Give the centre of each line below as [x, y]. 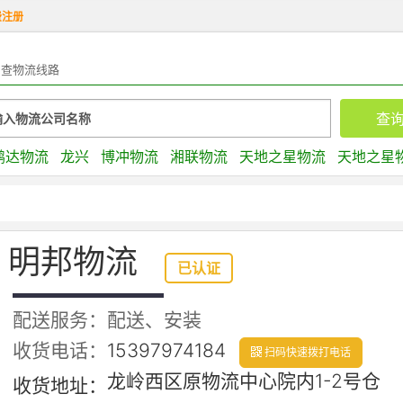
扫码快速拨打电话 [306, 352]
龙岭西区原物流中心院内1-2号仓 [244, 381]
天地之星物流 [283, 157]
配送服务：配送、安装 [107, 320]
